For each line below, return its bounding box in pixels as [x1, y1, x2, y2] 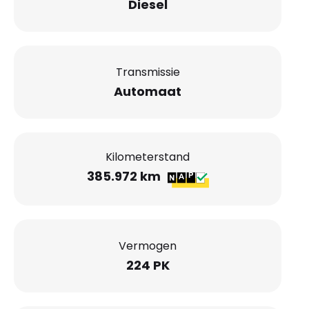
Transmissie [115, 63, 180, 80]
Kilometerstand [106, 149, 190, 166]
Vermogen [119, 237, 177, 254]
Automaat [114, 82, 181, 100]
